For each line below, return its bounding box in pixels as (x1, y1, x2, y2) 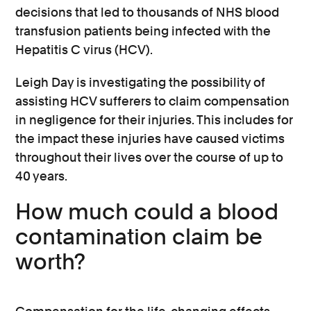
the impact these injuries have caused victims (15, 131, 285, 146)
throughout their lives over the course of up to (15, 150, 284, 165)
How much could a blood (15, 198, 279, 225)
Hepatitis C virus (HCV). (15, 42, 153, 57)
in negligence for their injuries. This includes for (15, 112, 294, 127)
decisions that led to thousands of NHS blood (15, 5, 280, 19)
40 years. (15, 169, 68, 183)
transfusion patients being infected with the (15, 24, 271, 38)
